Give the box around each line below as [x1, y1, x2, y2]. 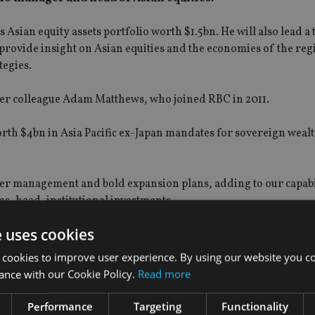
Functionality [221, 299, 288, 314]
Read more [138, 266, 191, 281]
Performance [27, 299, 94, 314]
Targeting [134, 299, 181, 314]
